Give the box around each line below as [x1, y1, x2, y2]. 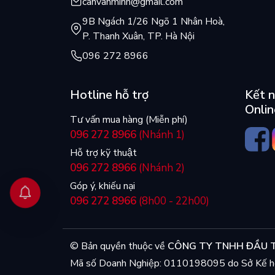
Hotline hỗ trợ [70, 86, 149, 103]
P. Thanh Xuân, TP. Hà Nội [82, 29, 195, 43]
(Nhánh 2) [136, 160, 185, 175]
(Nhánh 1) [136, 127, 185, 142]
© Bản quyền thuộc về [70, 239, 168, 253]
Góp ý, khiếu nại [70, 179, 135, 193]
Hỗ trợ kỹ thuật [70, 145, 137, 160]
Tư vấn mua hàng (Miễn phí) [70, 112, 188, 126]
